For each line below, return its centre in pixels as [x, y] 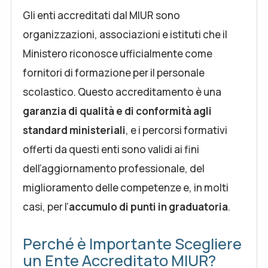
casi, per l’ [46, 207]
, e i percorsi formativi [176, 130]
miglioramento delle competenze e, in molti [126, 188]
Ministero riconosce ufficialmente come [118, 54]
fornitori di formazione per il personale [114, 73]
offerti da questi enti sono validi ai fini [111, 149]
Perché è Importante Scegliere [132, 244]
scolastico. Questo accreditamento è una [122, 92]
